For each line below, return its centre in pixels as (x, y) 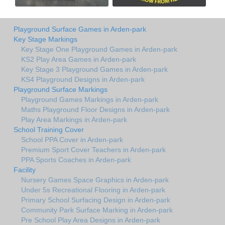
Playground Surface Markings (61, 89)
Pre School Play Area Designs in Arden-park (91, 220)
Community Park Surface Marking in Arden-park (97, 210)
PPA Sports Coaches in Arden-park (76, 159)
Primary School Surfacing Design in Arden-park (96, 200)
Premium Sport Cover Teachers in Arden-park (93, 149)
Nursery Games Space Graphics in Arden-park (95, 180)
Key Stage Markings (45, 39)
